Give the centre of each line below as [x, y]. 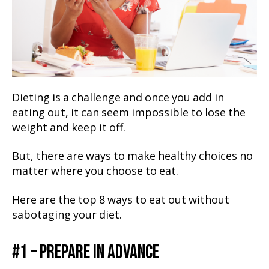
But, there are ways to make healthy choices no [132, 156]
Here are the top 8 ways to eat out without [121, 200]
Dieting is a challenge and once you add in [118, 98]
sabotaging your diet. [67, 215]
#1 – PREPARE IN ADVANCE [86, 252]
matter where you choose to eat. [95, 171]
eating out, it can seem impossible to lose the [129, 113]
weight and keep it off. [69, 128]
